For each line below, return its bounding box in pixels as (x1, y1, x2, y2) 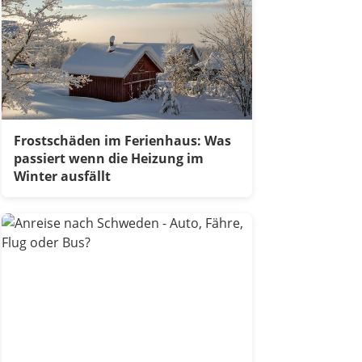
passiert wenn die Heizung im (14, 149, 204, 167)
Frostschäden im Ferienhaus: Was (14, 131, 232, 149)
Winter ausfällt (14, 166, 112, 185)
